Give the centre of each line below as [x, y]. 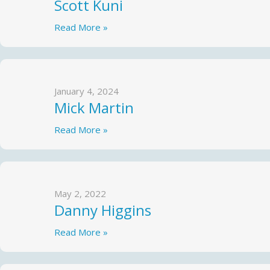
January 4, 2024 [86, 91]
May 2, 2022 [80, 193]
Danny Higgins [103, 210]
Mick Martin [94, 108]
